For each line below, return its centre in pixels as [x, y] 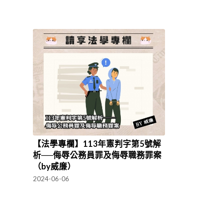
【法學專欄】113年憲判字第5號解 [97, 144]
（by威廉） [54, 167]
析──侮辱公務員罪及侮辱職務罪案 [97, 155]
